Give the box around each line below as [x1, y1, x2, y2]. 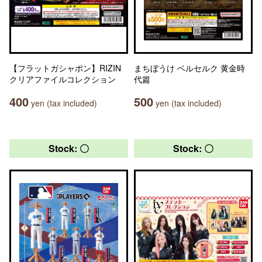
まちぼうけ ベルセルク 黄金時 [134, 62, 245, 74]
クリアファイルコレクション [9, 73, 116, 85]
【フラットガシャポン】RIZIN [9, 62, 121, 74]
